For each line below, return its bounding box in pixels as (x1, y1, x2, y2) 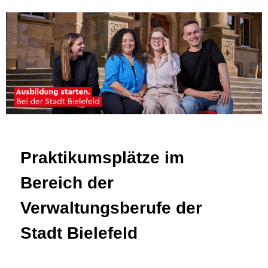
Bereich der (20, 173, 114, 193)
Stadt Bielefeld (20, 224, 138, 243)
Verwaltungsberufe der (20, 199, 202, 218)
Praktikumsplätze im (20, 148, 184, 167)
